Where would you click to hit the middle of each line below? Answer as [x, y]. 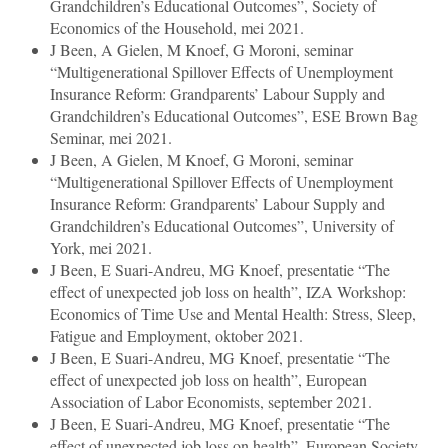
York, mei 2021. [101, 248]
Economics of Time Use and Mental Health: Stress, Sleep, [233, 314]
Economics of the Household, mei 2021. [177, 28]
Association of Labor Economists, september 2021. [211, 402]
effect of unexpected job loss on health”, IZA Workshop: [228, 292]
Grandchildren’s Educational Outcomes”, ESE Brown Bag [234, 116]
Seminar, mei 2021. [111, 138]
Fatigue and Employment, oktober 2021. [176, 336]
